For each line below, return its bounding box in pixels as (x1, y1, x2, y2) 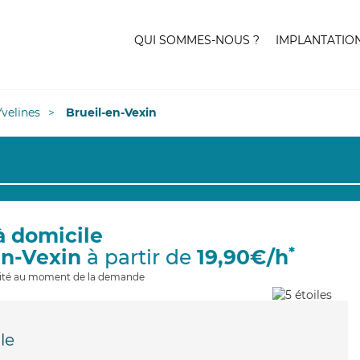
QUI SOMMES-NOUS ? (134, 33, 260, 47)
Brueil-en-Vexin (66, 105, 157, 120)
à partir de (81, 245, 197, 269)
